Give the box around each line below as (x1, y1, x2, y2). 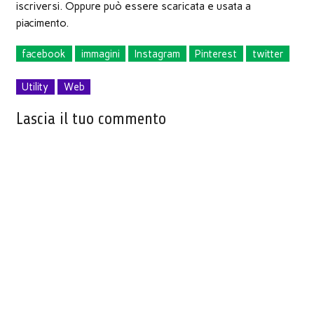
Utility (22, 81, 49, 94)
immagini (81, 47, 120, 60)
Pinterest (195, 47, 238, 60)
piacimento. (15, 17, 69, 30)
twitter (252, 47, 284, 60)
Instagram (135, 47, 181, 60)
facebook (22, 47, 67, 60)
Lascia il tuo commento (15, 110, 166, 129)
